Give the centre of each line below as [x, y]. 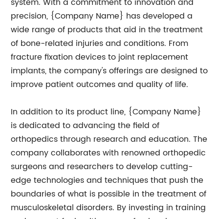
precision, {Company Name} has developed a [102, 16]
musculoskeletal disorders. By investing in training [109, 208]
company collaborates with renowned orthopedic [109, 153]
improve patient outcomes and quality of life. [100, 85]
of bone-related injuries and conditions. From [100, 44]
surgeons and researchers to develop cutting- [102, 167]
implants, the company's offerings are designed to [109, 71]
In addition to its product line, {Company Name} [106, 112]
